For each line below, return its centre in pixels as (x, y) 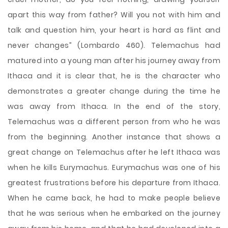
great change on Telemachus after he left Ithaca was (114, 152)
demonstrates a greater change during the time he (114, 91)
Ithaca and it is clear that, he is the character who (114, 76)
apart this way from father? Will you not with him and (114, 15)
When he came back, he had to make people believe (114, 198)
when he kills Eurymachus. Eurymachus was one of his (114, 167)
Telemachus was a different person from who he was (114, 122)
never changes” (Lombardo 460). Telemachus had (114, 45)
